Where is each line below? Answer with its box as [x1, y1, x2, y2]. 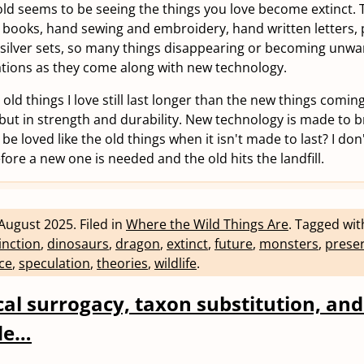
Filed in [80, 214, 126, 233]
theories [97, 253, 148, 272]
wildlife [154, 253, 197, 272]
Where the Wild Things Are [126, 214, 288, 233]
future [214, 234, 253, 253]
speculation [19, 253, 90, 272]
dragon [115, 234, 160, 253]
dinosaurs [47, 234, 109, 253]
